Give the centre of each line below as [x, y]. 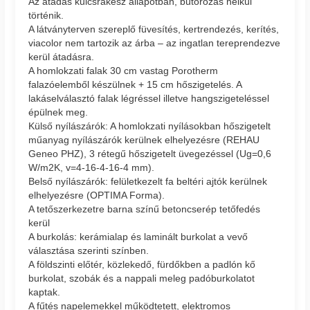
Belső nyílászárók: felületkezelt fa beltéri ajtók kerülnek [148, 181]
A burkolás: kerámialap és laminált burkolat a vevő [138, 236]
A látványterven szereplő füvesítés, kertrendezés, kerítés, [154, 29]
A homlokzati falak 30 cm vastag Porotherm [124, 70]
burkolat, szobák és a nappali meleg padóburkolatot [142, 278]
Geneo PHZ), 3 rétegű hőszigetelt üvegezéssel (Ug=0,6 [150, 153]
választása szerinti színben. [89, 250]
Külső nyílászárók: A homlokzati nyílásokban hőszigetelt [150, 126]
